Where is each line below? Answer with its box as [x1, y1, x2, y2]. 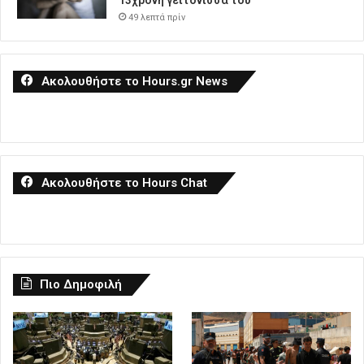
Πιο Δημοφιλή [40, 277, 122, 292]
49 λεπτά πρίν [128, 12, 185, 24]
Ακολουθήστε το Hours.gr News [41, 74, 227, 89]
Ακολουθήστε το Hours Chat [41, 175, 207, 191]
